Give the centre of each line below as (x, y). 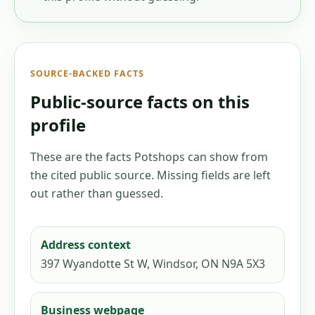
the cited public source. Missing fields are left (150, 175)
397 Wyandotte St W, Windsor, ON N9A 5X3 (153, 263)
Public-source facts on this (140, 101)
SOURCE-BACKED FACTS (87, 74)
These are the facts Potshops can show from (149, 156)
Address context (86, 244)
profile (58, 124)
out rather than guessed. (97, 193)
